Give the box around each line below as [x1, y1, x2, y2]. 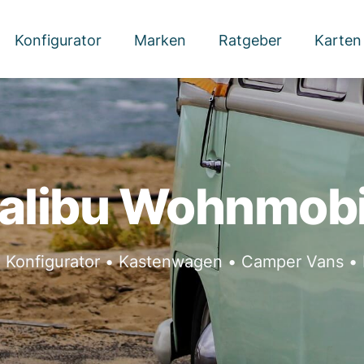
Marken [133, 32, 186, 49]
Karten [314, 32, 362, 49]
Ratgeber [218, 32, 282, 49]
